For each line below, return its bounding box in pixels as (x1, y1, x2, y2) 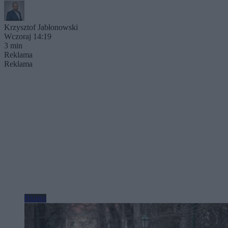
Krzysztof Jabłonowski (4, 22, 78, 32)
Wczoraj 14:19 (4, 32, 51, 41)
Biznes (24, 193, 46, 203)
